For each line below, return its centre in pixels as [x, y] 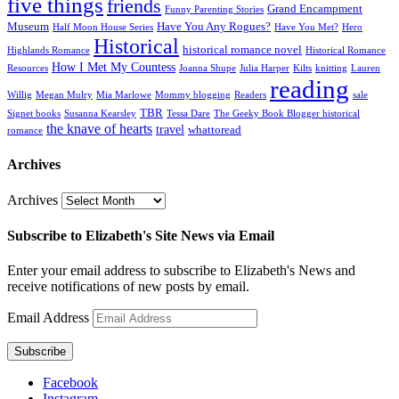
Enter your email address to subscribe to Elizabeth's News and [181, 271]
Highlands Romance [49, 51]
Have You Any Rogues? [214, 27]
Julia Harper [265, 69]
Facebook [70, 383]
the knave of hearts [99, 129]
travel [170, 130]
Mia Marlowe [124, 95]
